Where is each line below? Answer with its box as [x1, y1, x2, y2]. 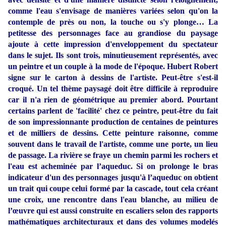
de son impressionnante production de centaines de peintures [8, 118, 218, 127]
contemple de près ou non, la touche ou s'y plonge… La [8, 18, 218, 27]
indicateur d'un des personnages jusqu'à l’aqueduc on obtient [8, 173, 218, 182]
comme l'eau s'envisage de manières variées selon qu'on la [8, 7, 218, 16]
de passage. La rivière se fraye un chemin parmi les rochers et [8, 151, 218, 160]
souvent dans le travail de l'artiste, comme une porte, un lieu [8, 140, 218, 149]
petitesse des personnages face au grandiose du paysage [8, 29, 218, 38]
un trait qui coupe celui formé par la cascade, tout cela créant [8, 184, 218, 193]
